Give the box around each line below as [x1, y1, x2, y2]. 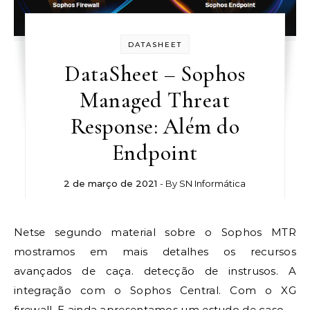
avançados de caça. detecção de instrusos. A [14, 264, 296, 278]
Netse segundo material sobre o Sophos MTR [14, 226, 24, 239]
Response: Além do [70, 113, 240, 140]
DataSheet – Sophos [64, 60, 246, 88]
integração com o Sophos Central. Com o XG [14, 284, 296, 298]
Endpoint [111, 139, 198, 167]
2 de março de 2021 [64, 178, 158, 190]
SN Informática [179, 178, 246, 190]
